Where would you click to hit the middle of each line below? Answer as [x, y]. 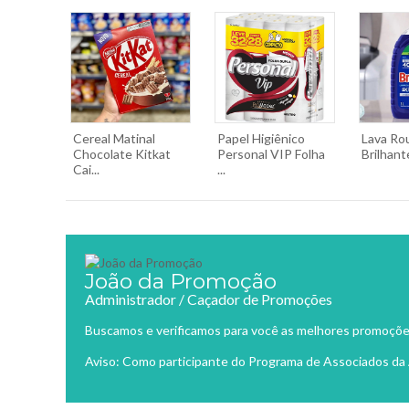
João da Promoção [181, 281]
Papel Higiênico [261, 138]
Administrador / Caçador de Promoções [209, 299]
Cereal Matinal [114, 138]
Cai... [86, 169]
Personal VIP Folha [271, 154]
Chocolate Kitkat [122, 154]
